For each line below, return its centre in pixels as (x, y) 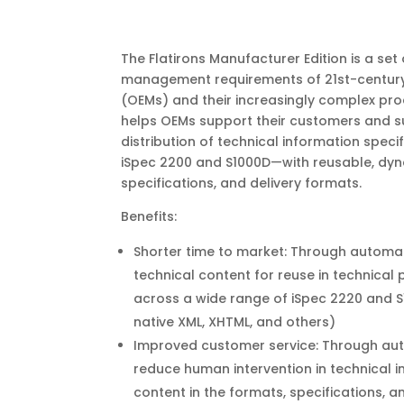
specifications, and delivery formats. (242, 184)
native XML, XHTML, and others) (235, 322)
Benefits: (149, 217)
